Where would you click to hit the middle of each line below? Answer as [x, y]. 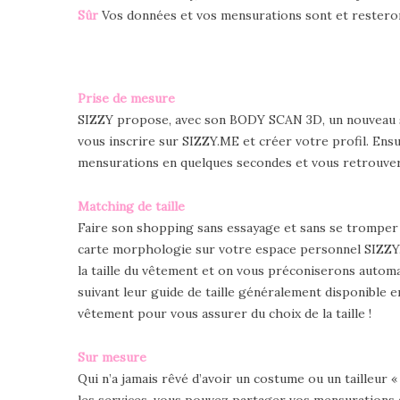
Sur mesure [114, 357]
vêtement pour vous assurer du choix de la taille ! [225, 313]
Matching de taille [131, 206]
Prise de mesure [126, 98]
